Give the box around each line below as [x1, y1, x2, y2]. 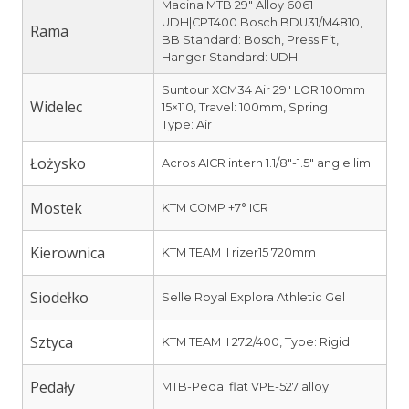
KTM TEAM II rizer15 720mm [162, 245, 316, 259]
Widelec [30, 96, 82, 117]
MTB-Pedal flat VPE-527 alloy [162, 379, 329, 393]
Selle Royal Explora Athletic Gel [162, 289, 345, 304]
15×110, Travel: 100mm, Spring [162, 100, 328, 114]
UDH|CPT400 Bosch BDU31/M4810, [162, 15, 362, 29]
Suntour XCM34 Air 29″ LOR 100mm [162, 82, 365, 97]
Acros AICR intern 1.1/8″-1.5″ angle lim [162, 155, 371, 170]
